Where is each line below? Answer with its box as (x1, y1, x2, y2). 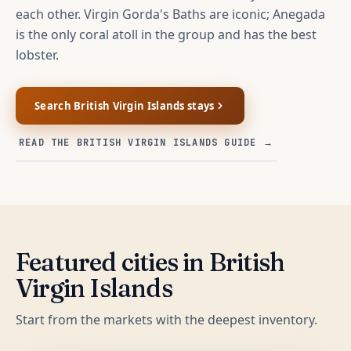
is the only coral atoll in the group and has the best (16, 25, 317, 43)
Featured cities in (16, 246, 209, 277)
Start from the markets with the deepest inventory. (16, 310, 317, 328)
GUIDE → (218, 136, 273, 149)
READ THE (19, 136, 77, 149)
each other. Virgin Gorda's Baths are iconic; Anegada (16, 5, 325, 23)
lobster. (16, 45, 59, 63)
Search (34, 98, 74, 113)
